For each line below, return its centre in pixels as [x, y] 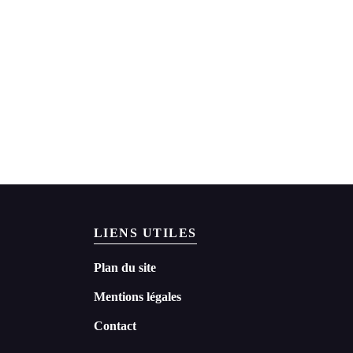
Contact [115, 326]
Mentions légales [137, 297]
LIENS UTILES [145, 233]
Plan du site [124, 268]
